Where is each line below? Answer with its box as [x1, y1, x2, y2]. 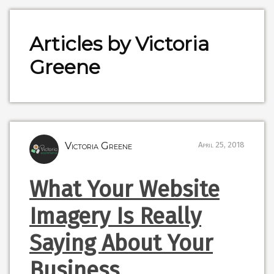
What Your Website [29, 176, 220, 203]
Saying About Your [29, 229, 213, 257]
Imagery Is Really [29, 202, 201, 230]
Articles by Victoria [29, 32, 209, 56]
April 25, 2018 [198, 139, 245, 149]
